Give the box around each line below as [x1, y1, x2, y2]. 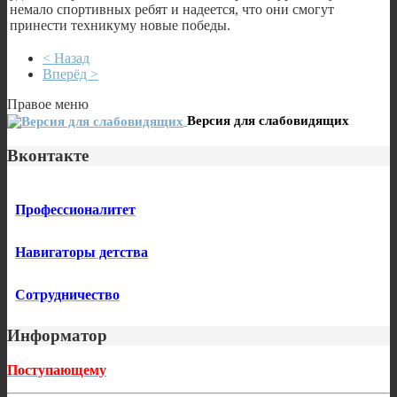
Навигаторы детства [15, 245, 148, 261]
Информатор [7, 326, 107, 346]
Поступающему [7, 362, 106, 378]
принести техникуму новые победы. [10, 17, 230, 33]
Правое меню [7, 96, 89, 112]
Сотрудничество [15, 287, 120, 303]
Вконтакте [7, 145, 89, 165]
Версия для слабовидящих [187, 113, 349, 128]
